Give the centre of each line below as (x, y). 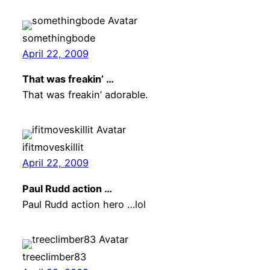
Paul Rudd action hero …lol (84, 204)
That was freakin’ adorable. (85, 95)
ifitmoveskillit (53, 147)
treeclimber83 (54, 256)
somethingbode (58, 38)
